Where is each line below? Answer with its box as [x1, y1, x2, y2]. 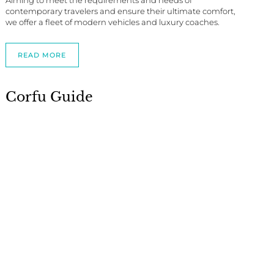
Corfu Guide [5, 89, 93, 106]
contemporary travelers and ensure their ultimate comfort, [5, 6, 235, 17]
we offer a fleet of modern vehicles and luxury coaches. [5, 17, 220, 28]
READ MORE [18, 51, 67, 60]
